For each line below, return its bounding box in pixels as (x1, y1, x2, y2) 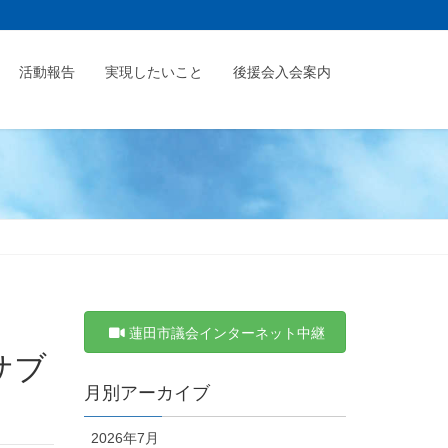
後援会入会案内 (233, 64, 331, 80)
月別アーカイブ (83, 382, 210, 403)
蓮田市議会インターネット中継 (128, 325, 325, 342)
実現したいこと (105, 64, 203, 80)
